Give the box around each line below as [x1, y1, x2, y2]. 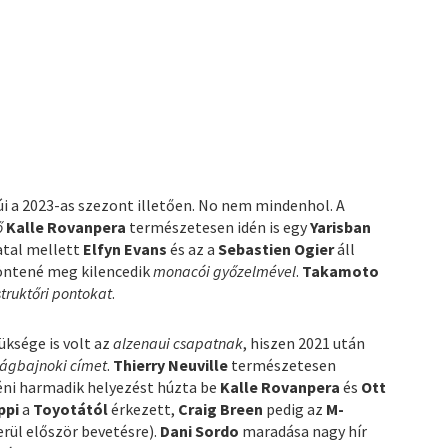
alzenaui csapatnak [113, 333, 244, 354]
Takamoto [302, 261, 380, 282]
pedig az [263, 399, 327, 420]
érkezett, [111, 399, 179, 420]
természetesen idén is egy [126, 217, 311, 238]
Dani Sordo [160, 421, 240, 442]
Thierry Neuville [113, 355, 229, 376]
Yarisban [310, 217, 372, 238]
